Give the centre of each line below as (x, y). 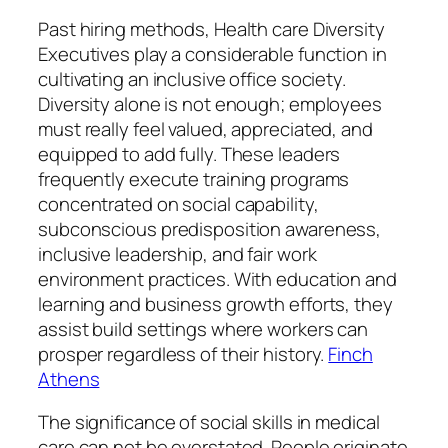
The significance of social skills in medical (209, 422)
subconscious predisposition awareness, (210, 228)
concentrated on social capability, (178, 203)
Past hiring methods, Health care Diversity (211, 28)
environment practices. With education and (217, 278)
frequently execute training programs (194, 178)
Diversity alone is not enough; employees (210, 103)
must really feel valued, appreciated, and (205, 128)
